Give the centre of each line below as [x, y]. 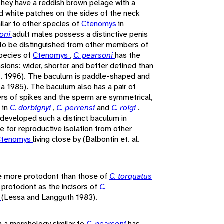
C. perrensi [77, 107]
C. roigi [125, 107]
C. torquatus [131, 176]
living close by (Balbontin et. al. [86, 139]
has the [128, 55]
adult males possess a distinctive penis [80, 34]
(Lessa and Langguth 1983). [49, 197]
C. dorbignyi [31, 107]
